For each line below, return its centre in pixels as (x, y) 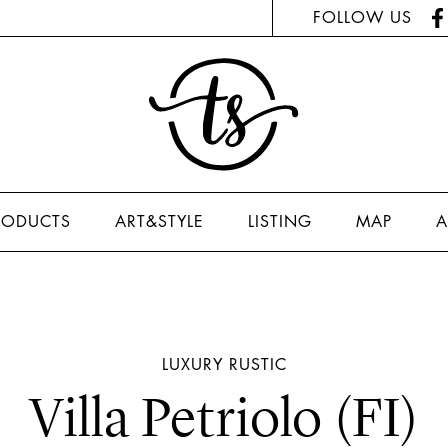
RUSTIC (257, 364)
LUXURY (192, 364)
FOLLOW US (362, 17)
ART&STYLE (159, 221)
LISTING (280, 221)
